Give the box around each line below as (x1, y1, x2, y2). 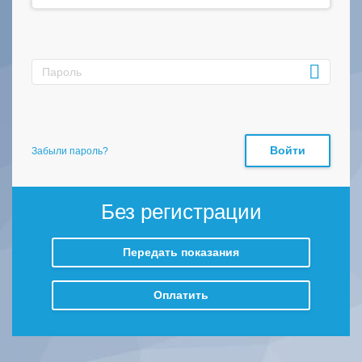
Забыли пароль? (32, 145, 108, 157)
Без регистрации (100, 200, 262, 224)
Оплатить (154, 288, 208, 301)
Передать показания (123, 246, 239, 259)
